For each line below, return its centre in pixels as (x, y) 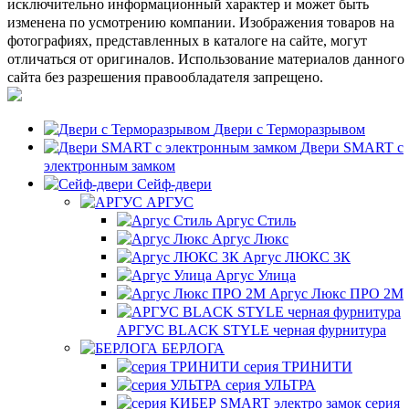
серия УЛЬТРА (271, 384)
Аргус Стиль (256, 220)
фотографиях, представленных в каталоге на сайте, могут (187, 40)
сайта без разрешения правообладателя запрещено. (165, 77)
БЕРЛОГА (193, 348)
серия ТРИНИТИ (298, 366)
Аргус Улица (256, 275)
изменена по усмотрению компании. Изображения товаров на (201, 22)
